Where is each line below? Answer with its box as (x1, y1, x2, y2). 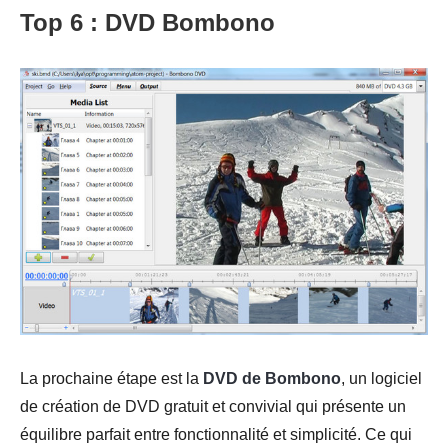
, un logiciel (341, 369, 422, 387)
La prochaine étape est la (20, 369, 203, 387)
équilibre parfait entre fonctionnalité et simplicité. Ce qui (20, 425, 412, 443)
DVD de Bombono (203, 369, 341, 387)
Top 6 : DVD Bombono (20, 8, 275, 36)
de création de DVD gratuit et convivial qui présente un (20, 397, 406, 415)
